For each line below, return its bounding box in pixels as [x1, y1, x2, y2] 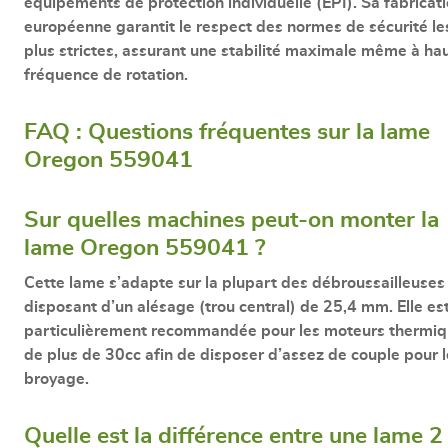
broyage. [24, 370, 89, 387]
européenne [24, 18, 112, 35]
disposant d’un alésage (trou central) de [24, 298, 323, 315]
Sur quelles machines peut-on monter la [24, 208, 439, 232]
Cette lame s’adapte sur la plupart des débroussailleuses [24, 274, 445, 291]
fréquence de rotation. [24, 66, 188, 83]
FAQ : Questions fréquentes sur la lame [24, 120, 430, 144]
